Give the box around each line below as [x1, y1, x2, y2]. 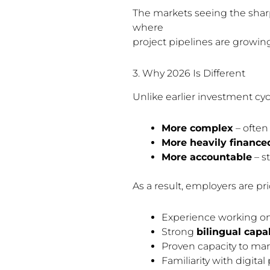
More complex [161, 122, 233, 134]
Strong [161, 226, 196, 238]
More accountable [161, 151, 252, 163]
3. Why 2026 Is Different [132, 67, 245, 80]
